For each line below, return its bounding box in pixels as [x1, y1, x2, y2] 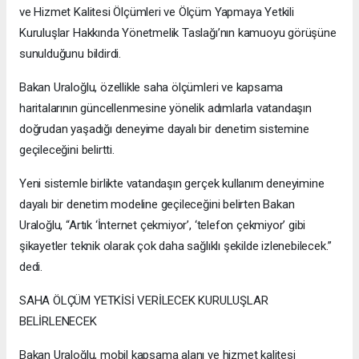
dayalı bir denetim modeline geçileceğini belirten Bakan [19, 197, 295, 212]
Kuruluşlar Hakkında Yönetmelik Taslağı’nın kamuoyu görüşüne [19, 26, 337, 41]
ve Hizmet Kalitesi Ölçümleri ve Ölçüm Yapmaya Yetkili [19, 5, 294, 20]
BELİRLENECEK [19, 314, 97, 329]
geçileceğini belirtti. [19, 143, 115, 158]
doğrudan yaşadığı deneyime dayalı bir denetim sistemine [19, 122, 309, 137]
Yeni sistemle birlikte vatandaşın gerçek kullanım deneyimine [19, 176, 325, 192]
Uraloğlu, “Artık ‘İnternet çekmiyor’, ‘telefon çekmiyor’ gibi [19, 218, 306, 233]
